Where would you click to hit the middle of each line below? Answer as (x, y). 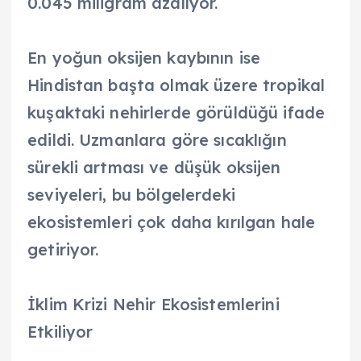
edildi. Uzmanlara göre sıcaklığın (157, 139)
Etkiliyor (60, 331)
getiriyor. (63, 249)
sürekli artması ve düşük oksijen (154, 167)
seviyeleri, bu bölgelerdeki (131, 194)
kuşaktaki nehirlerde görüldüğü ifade (176, 112)
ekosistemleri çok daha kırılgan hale (172, 222)
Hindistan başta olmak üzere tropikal (176, 85)
